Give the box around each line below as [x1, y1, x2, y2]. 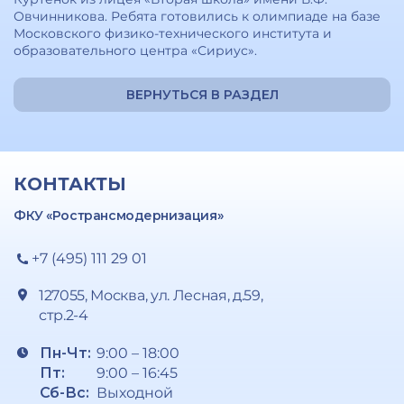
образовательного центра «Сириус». [14, 42, 257, 59]
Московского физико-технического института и [14, 25, 332, 41]
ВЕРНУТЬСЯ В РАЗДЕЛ [125, 87, 279, 103]
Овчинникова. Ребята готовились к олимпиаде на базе [14, 8, 381, 24]
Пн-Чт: [40, 344, 91, 362]
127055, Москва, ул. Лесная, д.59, [39, 287, 263, 304]
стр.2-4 [39, 307, 88, 324]
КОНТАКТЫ [14, 173, 126, 195]
